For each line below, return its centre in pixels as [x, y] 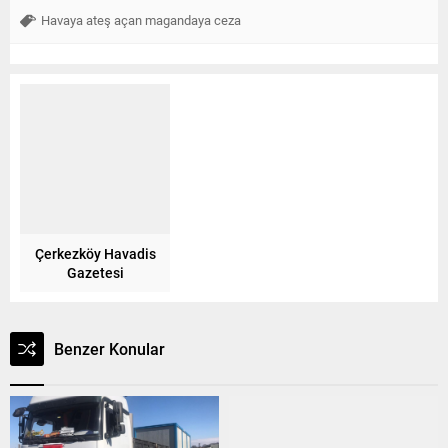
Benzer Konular [109, 348]
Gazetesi [95, 272]
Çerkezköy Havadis [95, 253]
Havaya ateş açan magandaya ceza [141, 19]
